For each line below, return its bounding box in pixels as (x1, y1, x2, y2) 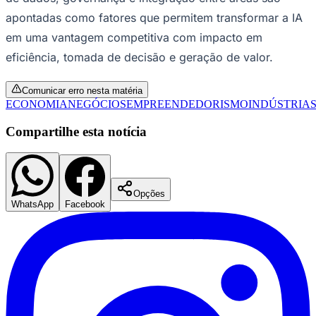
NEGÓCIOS (68, 97, 126, 110)
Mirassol (6, 292, 44, 304)
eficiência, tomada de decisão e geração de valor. (6, 49, 273, 64)
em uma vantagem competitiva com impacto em (6, 30, 262, 44)
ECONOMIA (6, 97, 68, 110)
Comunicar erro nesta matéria (22, 85, 142, 96)
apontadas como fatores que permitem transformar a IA (6, 10, 303, 25)
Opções (133, 188, 165, 200)
